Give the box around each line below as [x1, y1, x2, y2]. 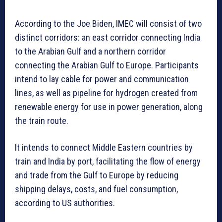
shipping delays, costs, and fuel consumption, [15, 184, 178, 195]
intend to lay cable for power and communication [15, 74, 189, 85]
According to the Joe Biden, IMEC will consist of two [15, 18, 202, 29]
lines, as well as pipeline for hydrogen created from [15, 88, 198, 99]
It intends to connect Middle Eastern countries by [15, 142, 193, 153]
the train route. [15, 115, 68, 126]
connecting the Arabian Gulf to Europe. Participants [15, 60, 199, 71]
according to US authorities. [15, 198, 115, 209]
